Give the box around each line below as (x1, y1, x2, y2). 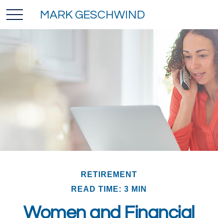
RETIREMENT (81, 170, 137, 179)
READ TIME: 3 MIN (71, 185, 147, 193)
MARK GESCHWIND (40, 8, 145, 21)
